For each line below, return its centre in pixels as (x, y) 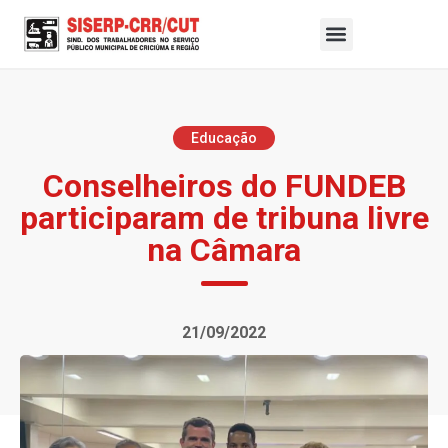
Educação (224, 138)
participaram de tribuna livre (224, 218)
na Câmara (224, 250)
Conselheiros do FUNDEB (224, 186)
